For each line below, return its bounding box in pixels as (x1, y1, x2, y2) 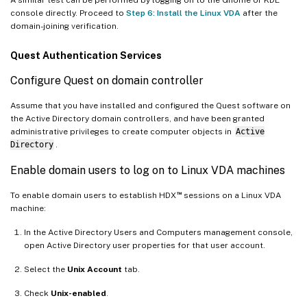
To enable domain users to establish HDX (10, 190, 176, 200)
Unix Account (67, 264, 122, 274)
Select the (24, 264, 67, 274)
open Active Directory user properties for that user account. (24, 240, 265, 250)
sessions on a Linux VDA (181, 190, 281, 200)
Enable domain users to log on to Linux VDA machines (10, 163, 285, 177)
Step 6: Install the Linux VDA (126, 8, 241, 18)
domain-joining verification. (10, 21, 119, 31)
